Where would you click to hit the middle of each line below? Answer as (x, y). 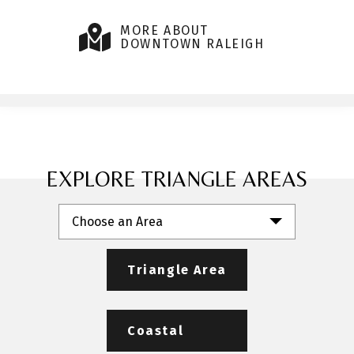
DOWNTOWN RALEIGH (192, 43)
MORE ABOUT (164, 30)
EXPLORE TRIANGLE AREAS (177, 179)
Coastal (156, 330)
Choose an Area (117, 221)
